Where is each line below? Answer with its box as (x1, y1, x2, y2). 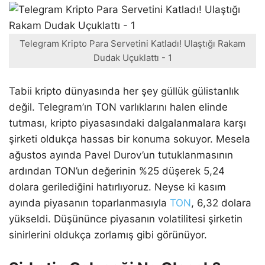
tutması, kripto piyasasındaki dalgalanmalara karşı (9, 117, 246, 129)
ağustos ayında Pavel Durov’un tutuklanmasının (9, 148, 233, 161)
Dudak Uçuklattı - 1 (93, 52, 172, 64)
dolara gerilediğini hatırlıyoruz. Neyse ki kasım (9, 180, 226, 193)
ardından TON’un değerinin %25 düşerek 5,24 (9, 164, 225, 177)
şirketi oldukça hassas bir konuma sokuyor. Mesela (9, 132, 250, 145)
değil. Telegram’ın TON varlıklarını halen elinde (9, 101, 228, 113)
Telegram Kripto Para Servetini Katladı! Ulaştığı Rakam (20, 38, 245, 50)
